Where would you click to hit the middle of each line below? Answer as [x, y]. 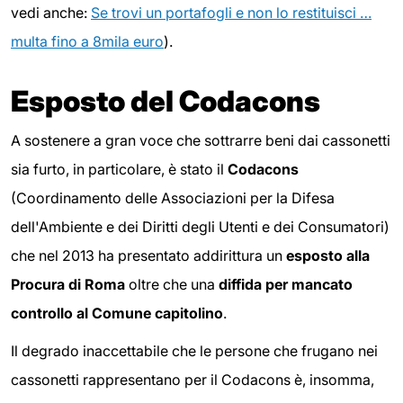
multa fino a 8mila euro [87, 42]
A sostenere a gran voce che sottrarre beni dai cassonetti [201, 141]
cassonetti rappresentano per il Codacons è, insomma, [193, 380]
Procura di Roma [68, 285]
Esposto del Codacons [166, 102]
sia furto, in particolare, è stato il [119, 170]
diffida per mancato [286, 285]
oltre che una [172, 285]
